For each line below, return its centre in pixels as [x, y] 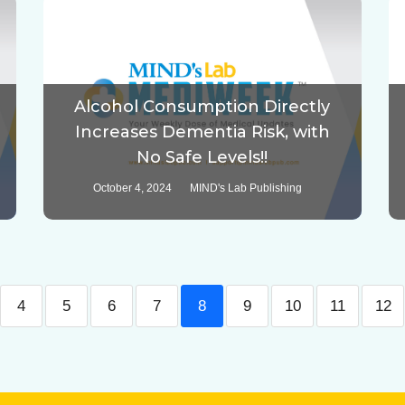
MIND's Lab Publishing [246, 188]
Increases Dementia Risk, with [202, 132]
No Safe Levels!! [202, 158]
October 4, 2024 [133, 188]
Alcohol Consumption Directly [202, 107]
